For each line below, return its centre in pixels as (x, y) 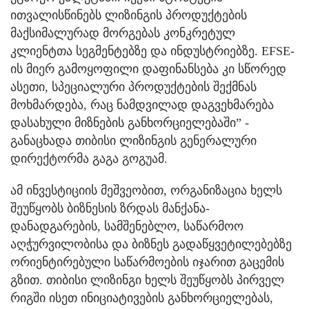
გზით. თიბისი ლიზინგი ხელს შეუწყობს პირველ (147, 280)
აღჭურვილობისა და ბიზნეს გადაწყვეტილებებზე (151, 244)
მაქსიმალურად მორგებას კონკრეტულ (123, 33)
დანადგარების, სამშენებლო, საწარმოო (127, 226)
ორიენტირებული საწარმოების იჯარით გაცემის (147, 262)
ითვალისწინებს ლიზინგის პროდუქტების (129, 15)
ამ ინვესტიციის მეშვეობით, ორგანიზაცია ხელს (146, 190)
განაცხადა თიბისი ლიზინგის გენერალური (133, 140)
